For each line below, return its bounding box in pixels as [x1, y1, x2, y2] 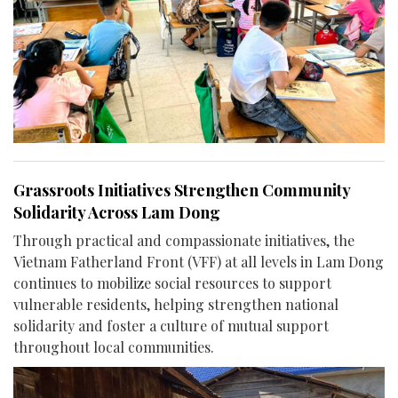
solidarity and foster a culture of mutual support [13, 315, 329, 335]
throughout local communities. [13, 337, 214, 356]
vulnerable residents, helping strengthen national [13, 294, 338, 314]
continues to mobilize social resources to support [13, 273, 331, 292]
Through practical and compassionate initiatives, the [13, 230, 354, 250]
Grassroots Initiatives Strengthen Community [13, 179, 350, 201]
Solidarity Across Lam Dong [13, 201, 220, 223]
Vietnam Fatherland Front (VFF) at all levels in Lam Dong [13, 251, 384, 271]
